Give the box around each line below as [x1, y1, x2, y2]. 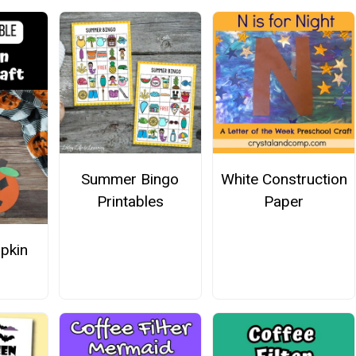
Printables [96, 192, 164, 211]
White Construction [220, 170, 347, 189]
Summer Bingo [81, 170, 180, 189]
